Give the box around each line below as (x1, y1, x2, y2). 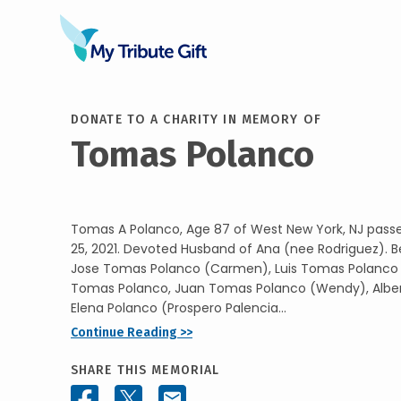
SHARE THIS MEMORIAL (71, 362, 220, 378)
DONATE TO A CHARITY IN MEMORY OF (71, 111, 321, 127)
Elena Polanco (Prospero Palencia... (71, 298, 286, 317)
